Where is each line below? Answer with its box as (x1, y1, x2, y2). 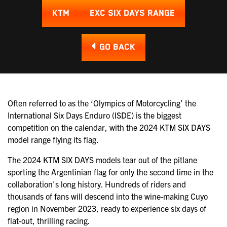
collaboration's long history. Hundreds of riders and (8, 178, 186, 189)
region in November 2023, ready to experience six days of (8, 203, 206, 213)
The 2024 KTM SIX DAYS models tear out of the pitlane (8, 154, 197, 165)
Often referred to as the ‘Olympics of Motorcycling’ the (8, 97, 196, 108)
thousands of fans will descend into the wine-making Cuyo (8, 191, 208, 201)
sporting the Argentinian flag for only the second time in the (8, 166, 213, 177)
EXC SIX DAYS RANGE (90, 8, 175, 18)
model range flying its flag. (8, 134, 99, 144)
